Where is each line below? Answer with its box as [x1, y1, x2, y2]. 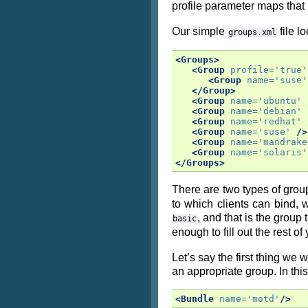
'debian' [258, 106, 302, 116]
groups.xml [228, 27, 276, 37]
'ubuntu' [258, 96, 302, 106]
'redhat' [258, 116, 302, 126]
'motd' [247, 294, 280, 304]
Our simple [172, 25, 228, 37]
